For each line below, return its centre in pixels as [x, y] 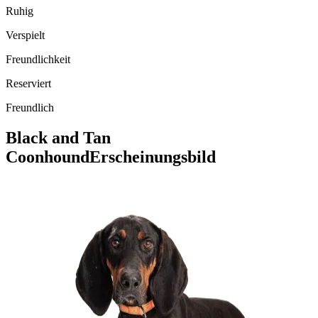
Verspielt [25, 35]
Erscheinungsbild [153, 157]
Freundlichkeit [38, 59]
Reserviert [28, 83]
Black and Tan [58, 137]
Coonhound [48, 157]
